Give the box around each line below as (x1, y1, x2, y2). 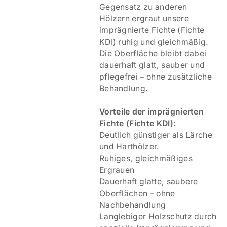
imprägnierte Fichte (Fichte (99, 25, 205, 35)
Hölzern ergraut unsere (99, 14, 189, 24)
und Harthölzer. (99, 142, 160, 152)
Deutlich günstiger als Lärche (99, 130, 213, 140)
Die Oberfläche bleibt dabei (99, 49, 207, 59)
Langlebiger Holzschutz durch (99, 212, 217, 222)
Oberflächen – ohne (99, 188, 175, 199)
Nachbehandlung (99, 200, 166, 210)
